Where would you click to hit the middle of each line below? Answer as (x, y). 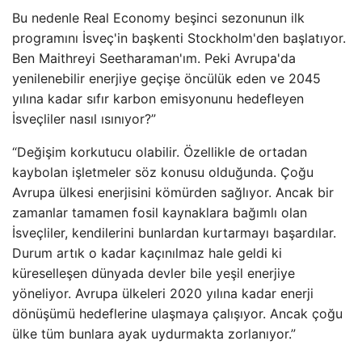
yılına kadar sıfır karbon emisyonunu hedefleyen (158, 99)
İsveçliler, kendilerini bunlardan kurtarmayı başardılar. (174, 233)
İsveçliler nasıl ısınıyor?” (84, 119)
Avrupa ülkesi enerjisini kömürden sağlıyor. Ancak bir (173, 192)
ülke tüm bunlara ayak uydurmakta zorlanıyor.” (154, 334)
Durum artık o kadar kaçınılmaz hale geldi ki (147, 253)
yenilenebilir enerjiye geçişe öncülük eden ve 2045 (166, 78)
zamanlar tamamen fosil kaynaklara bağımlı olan (160, 213)
